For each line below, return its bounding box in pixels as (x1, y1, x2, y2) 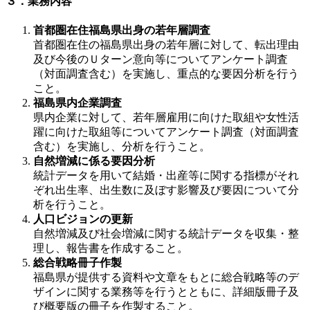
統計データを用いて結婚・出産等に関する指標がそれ (33, 170, 299, 182)
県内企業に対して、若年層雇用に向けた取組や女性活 (33, 111, 299, 124)
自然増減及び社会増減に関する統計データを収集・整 (33, 228, 299, 240)
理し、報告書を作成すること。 (33, 242, 188, 255)
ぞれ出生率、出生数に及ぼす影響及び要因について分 (33, 184, 299, 197)
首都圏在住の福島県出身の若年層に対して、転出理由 (33, 39, 299, 51)
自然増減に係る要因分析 (33, 155, 155, 167)
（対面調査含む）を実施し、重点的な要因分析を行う (33, 68, 299, 80)
